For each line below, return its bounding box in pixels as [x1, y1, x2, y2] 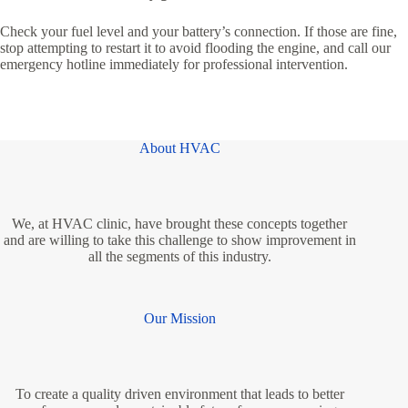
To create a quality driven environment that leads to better [15, 385, 344, 402]
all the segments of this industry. [87, 249, 271, 265]
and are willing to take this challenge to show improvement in [3, 232, 356, 249]
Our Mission [143, 311, 216, 327]
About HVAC [138, 140, 220, 157]
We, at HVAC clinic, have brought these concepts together [12, 216, 348, 232]
